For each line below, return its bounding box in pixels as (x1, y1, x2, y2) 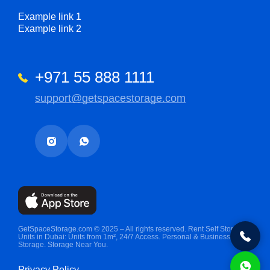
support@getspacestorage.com (35, 92, 186, 104)
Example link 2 (18, 24, 81, 34)
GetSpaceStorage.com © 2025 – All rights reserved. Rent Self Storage (18, 225, 246, 233)
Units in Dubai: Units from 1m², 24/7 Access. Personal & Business (18, 233, 230, 241)
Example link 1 (18, 11, 81, 22)
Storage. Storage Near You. (18, 240, 108, 249)
